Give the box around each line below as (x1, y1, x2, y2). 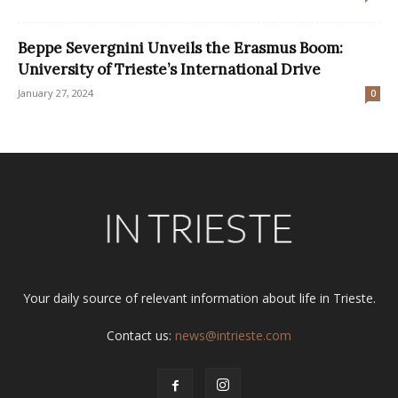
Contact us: (107, 327, 175, 345)
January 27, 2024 (18, 86, 93, 100)
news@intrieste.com (175, 327, 291, 345)
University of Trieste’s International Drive (18, 60, 321, 80)
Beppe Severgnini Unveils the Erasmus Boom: (18, 38, 343, 59)
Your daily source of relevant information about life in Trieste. (22, 290, 376, 307)
